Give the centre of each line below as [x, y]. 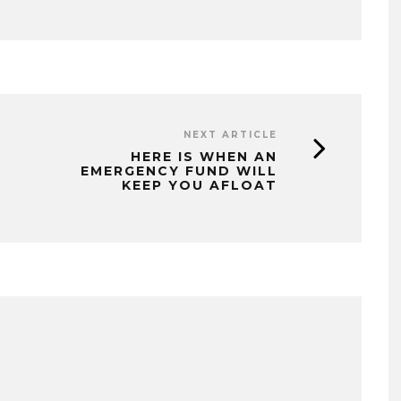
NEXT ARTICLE [230, 134]
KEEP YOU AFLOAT [200, 185]
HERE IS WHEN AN [204, 156]
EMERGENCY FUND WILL [179, 171]
